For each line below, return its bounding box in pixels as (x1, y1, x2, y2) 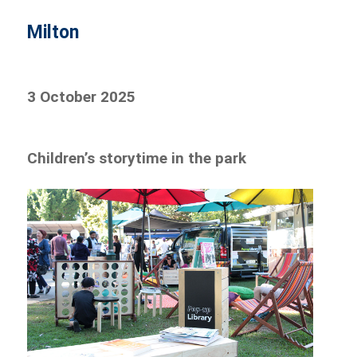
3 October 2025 (27, 88, 136, 107)
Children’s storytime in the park (27, 149, 247, 168)
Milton (27, 22, 80, 44)
